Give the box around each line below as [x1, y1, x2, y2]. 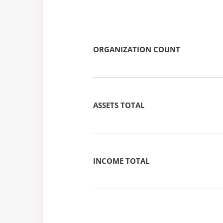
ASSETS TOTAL [93, 100, 144, 110]
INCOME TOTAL [93, 156, 149, 166]
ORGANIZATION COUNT [93, 44, 180, 54]
